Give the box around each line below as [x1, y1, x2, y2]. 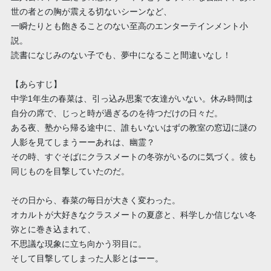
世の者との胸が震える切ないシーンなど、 [10, 6, 172, 16]
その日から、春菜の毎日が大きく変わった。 [10, 195, 180, 205]
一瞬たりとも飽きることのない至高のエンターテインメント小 [10, 21, 248, 31]
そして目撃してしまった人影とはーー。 [10, 253, 163, 263]
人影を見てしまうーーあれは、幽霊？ [10, 137, 155, 147]
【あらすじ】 [10, 79, 62, 89]
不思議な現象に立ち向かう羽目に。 [10, 238, 146, 249]
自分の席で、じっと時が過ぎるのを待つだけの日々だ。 [10, 108, 223, 118]
